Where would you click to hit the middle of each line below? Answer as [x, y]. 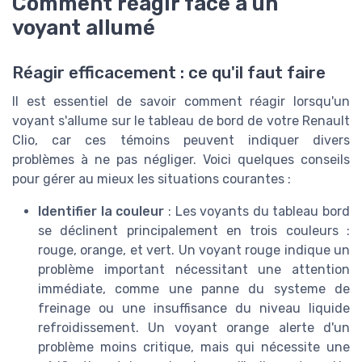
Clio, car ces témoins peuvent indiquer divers [181, 140]
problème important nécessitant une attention [194, 269]
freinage [64, 308]
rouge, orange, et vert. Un [118, 250]
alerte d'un [310, 327]
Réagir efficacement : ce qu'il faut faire [169, 72]
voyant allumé [84, 27]
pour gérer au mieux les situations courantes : [152, 179]
